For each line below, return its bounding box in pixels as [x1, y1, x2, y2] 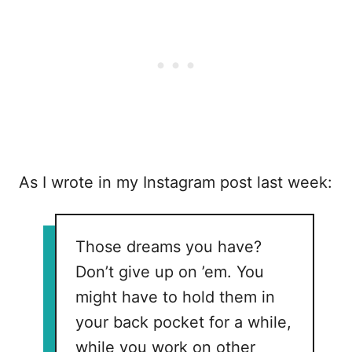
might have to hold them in [75, 288, 276, 307]
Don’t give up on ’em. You [75, 262, 265, 282]
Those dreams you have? [75, 237, 262, 257]
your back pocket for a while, [75, 313, 292, 332]
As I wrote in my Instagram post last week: [19, 173, 332, 192]
